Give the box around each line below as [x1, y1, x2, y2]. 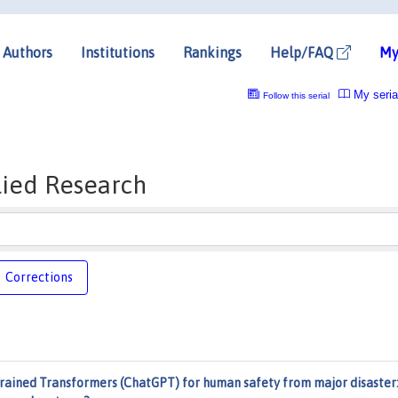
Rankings [183, 44, 242, 60]
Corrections [5, 269, 73, 284]
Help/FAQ [270, 44, 337, 60]
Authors [3, 44, 52, 60]
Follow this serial [262, 90, 330, 100]
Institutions [81, 44, 155, 60]
